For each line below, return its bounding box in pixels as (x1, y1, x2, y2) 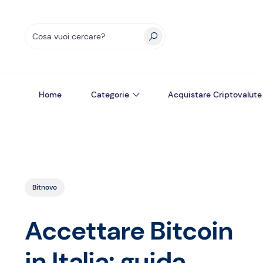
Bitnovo (32, 183, 57, 192)
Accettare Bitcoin (25, 214, 234, 248)
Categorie (91, 89, 129, 100)
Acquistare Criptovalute (168, 89, 262, 100)
